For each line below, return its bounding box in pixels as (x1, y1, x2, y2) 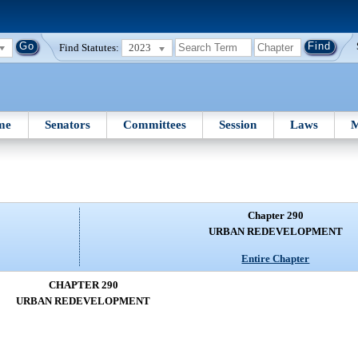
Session (219, 117, 257, 131)
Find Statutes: (59, 41, 120, 54)
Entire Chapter (241, 252, 310, 265)
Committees (123, 117, 187, 131)
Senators (44, 117, 90, 131)
